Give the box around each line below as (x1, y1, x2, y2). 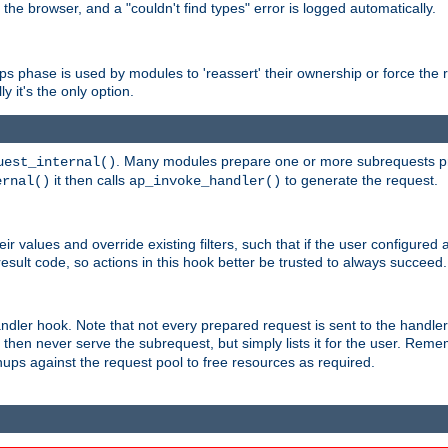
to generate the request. (281, 171, 438, 188)
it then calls (50, 171, 129, 188)
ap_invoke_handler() (129, 172, 281, 189)
